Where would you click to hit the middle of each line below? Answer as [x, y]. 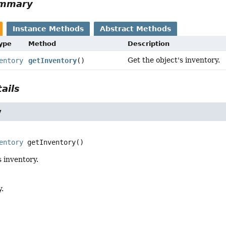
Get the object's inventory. [174, 60]
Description [148, 43]
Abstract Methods [136, 29]
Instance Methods [48, 29]
